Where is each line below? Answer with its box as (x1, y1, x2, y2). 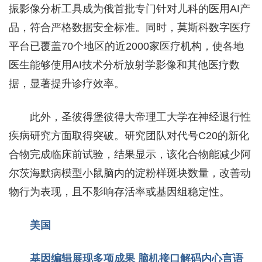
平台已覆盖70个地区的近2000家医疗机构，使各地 (9, 40, 244, 52)
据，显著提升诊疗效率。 (9, 78, 125, 89)
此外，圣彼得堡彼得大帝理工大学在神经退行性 (30, 111, 251, 123)
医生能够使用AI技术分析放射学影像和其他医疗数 (9, 59, 240, 71)
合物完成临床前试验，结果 (9, 149, 135, 160)
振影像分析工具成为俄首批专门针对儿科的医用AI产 (9, 3, 250, 15)
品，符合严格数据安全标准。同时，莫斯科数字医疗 (9, 22, 251, 33)
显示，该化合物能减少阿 (135, 149, 251, 160)
